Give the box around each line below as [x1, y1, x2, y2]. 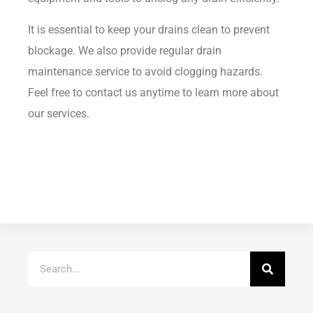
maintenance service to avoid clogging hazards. [28, 64, 263, 78]
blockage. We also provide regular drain [28, 43, 221, 57]
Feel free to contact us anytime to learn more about [28, 85, 279, 99]
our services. [28, 106, 89, 120]
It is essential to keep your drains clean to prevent [28, 22, 270, 36]
